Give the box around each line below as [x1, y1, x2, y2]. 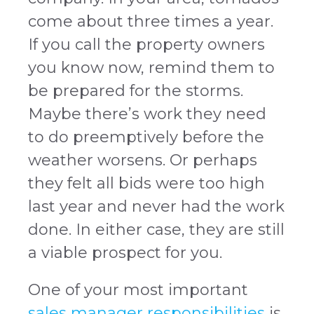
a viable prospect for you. [28, 243, 222, 263]
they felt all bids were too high [28, 174, 265, 193]
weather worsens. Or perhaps [28, 151, 257, 170]
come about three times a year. [28, 12, 273, 32]
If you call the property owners [28, 35, 265, 55]
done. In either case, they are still [28, 220, 285, 240]
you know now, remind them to [28, 58, 275, 78]
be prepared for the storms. [28, 81, 243, 101]
